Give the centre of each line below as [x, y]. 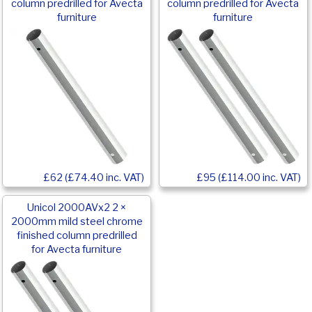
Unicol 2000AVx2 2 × [77, 208]
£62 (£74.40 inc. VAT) [94, 177]
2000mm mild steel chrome [77, 222]
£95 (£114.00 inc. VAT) [249, 177]
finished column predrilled [77, 236]
